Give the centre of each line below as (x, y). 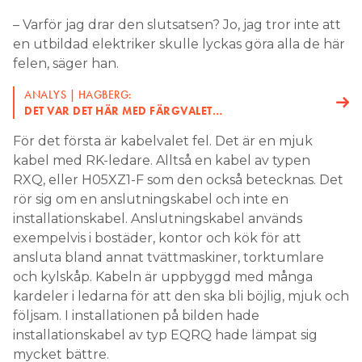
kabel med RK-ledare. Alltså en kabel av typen (162, 161)
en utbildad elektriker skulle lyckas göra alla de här (179, 44)
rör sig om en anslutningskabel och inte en (151, 200)
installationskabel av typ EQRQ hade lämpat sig (165, 335)
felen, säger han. (66, 64)
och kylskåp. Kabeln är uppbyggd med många (163, 277)
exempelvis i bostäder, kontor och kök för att (157, 238)
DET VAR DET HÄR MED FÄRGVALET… (124, 111)
